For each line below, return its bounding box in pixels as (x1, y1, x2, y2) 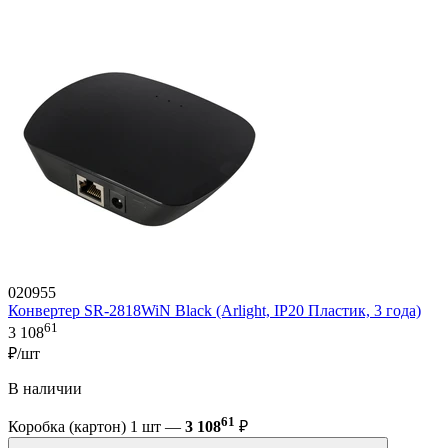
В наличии (8, 380, 82, 398)
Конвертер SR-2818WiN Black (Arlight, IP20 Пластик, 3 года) (8, 301, 421, 319)
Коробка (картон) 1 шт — (8, 418, 185, 436)
